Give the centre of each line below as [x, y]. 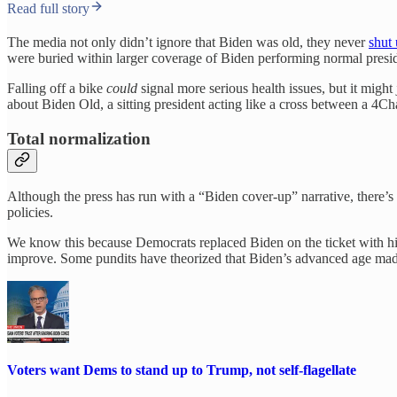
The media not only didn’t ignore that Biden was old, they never [188, 43]
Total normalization [79, 138]
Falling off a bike [57, 89]
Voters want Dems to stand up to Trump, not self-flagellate [182, 370]
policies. [30, 213]
